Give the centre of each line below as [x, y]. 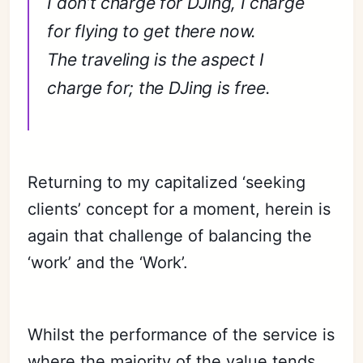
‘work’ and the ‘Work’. [108, 263]
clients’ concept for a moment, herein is [179, 209]
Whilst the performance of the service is [181, 335]
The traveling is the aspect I [156, 60]
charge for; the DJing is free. [159, 88]
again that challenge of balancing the [170, 236]
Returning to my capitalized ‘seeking [167, 182]
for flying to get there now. [152, 31]
